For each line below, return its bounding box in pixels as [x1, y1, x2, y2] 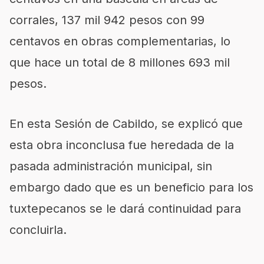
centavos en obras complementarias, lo [9, 34, 230, 48]
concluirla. [9, 223, 67, 237]
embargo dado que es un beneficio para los [9, 180, 253, 194]
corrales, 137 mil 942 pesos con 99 [9, 13, 204, 27]
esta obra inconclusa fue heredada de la [9, 138, 234, 152]
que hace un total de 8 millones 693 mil [9, 55, 230, 70]
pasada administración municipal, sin [9, 159, 212, 173]
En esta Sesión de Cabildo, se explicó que [9, 117, 243, 131]
